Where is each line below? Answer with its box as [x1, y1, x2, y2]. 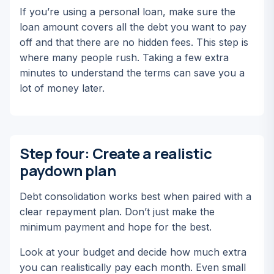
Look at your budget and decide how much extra [20, 246, 246, 258]
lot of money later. [20, 82, 105, 94]
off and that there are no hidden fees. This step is [20, 36, 248, 48]
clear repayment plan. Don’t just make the [20, 206, 215, 218]
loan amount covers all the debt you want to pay [20, 21, 246, 33]
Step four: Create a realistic [20, 143, 212, 163]
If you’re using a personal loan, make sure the [20, 6, 235, 18]
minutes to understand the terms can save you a [20, 67, 245, 79]
